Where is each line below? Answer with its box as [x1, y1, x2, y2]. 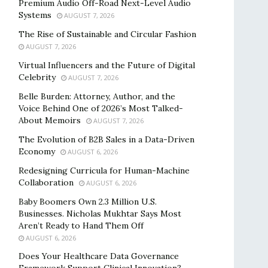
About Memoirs [19, 115, 81, 126]
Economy [19, 146, 55, 157]
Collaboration [19, 177, 74, 188]
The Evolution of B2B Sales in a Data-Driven [19, 134, 194, 145]
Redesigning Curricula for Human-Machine [19, 165, 190, 176]
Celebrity [19, 72, 56, 83]
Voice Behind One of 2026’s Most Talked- [19, 103, 183, 114]
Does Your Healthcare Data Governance [19, 251, 179, 261]
